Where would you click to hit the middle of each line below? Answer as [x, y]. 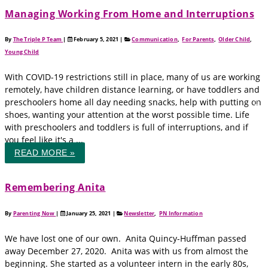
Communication [155, 39]
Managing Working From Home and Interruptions [130, 13]
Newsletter [139, 213]
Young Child [22, 52]
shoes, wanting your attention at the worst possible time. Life [127, 115]
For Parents [198, 39]
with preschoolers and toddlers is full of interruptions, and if [127, 127]
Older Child [234, 39]
